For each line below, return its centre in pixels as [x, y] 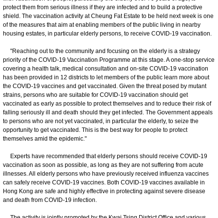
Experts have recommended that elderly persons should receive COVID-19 [105, 156]
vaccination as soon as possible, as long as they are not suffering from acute [103, 165]
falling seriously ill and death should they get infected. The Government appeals [108, 112]
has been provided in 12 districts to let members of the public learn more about [106, 77]
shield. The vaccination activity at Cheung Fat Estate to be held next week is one [108, 16]
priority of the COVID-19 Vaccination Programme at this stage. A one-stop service [109, 60]
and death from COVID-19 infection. [50, 200]
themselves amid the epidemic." [45, 138]
